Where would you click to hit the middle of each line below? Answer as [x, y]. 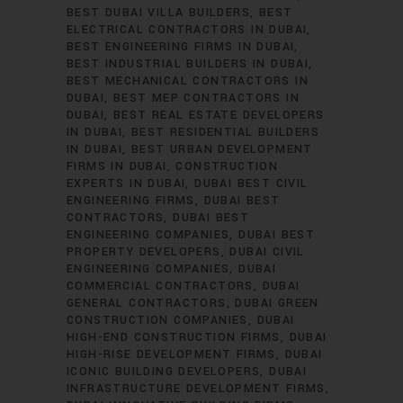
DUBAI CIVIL [267, 252]
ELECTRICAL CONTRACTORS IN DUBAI [187, 30]
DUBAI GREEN [277, 303]
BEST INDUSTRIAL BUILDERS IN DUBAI [188, 64]
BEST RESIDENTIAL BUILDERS [226, 132]
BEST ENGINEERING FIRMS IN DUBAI [181, 47]
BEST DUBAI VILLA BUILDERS [158, 13]
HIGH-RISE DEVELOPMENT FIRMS [171, 354]
